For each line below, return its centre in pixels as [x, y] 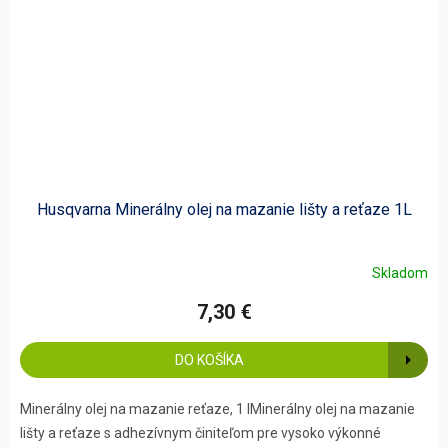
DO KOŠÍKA [209, 360]
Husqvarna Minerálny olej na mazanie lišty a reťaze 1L [224, 210]
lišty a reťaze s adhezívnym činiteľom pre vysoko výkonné [200, 433]
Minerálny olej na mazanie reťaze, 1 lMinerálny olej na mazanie [217, 409]
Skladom [400, 272]
